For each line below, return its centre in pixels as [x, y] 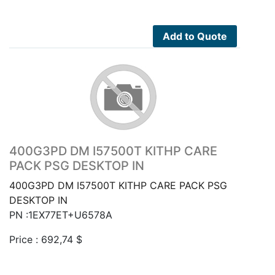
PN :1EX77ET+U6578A [61, 215]
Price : [25, 239]
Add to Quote [195, 36]
